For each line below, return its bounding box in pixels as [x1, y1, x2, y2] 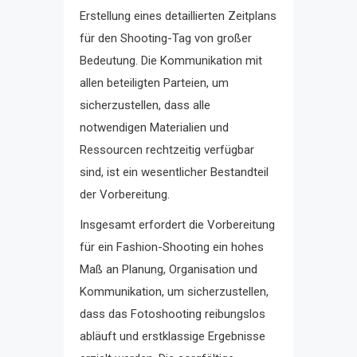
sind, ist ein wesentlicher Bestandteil [80, 164, 269, 179]
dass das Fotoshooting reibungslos [80, 306, 265, 321]
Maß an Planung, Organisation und [80, 261, 257, 277]
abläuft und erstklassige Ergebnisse [80, 328, 265, 343]
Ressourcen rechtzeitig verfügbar [80, 142, 254, 157]
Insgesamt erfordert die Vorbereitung [80, 217, 275, 232]
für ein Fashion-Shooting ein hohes [80, 239, 264, 254]
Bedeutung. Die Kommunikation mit [80, 53, 262, 68]
